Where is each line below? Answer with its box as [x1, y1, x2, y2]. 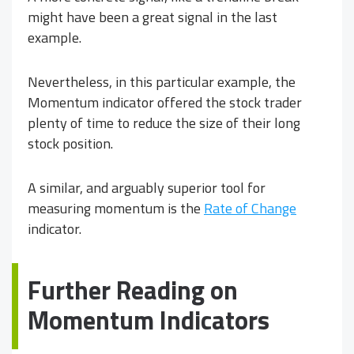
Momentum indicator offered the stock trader [28, 92, 302, 114]
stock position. [28, 133, 113, 155]
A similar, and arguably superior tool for [28, 177, 265, 199]
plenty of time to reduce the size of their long [28, 112, 300, 134]
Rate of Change [204, 198, 296, 220]
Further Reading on [28, 271, 238, 310]
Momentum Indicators [28, 301, 269, 340]
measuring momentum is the [28, 198, 204, 220]
